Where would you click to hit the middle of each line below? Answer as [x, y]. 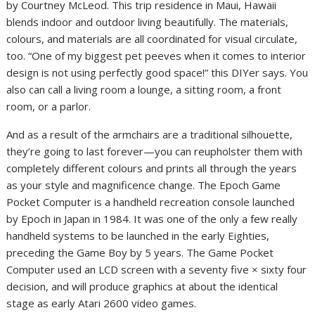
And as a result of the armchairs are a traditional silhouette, [150, 135]
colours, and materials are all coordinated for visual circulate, [152, 39]
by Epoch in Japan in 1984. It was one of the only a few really [152, 219]
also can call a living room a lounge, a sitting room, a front [144, 90]
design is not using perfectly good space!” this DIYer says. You [157, 73]
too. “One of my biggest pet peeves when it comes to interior [156, 56]
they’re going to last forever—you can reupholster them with [155, 152]
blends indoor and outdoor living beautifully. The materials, [148, 22]
